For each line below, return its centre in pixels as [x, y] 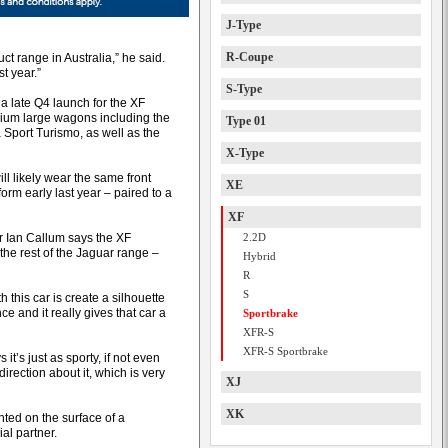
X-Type [245, 153]
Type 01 [246, 121]
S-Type [244, 89]
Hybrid [259, 256]
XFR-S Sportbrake [285, 351]
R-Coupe [249, 57]
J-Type [243, 25]
